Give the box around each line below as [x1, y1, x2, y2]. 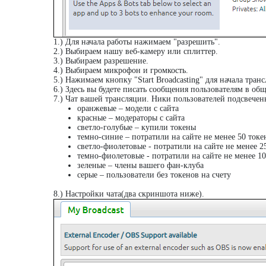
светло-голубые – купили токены [77, 123, 196, 132]
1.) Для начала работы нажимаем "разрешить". [53, 37, 220, 46]
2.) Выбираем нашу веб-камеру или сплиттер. [53, 47, 218, 56]
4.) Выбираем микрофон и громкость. [53, 66, 188, 75]
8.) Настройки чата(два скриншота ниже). [53, 189, 204, 198]
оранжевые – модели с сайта [77, 104, 179, 113]
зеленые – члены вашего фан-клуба [77, 161, 204, 170]
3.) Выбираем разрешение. [53, 56, 148, 65]
